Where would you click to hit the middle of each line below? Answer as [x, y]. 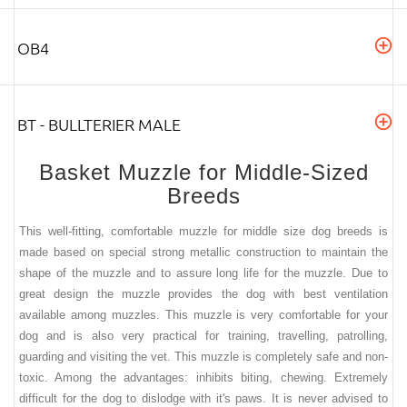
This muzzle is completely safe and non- [281, 357]
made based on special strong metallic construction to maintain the [203, 253]
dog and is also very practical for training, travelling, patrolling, [203, 336]
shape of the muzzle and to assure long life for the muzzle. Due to [203, 273]
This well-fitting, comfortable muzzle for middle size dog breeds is [203, 232]
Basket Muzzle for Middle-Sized [203, 172]
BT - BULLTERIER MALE [99, 124]
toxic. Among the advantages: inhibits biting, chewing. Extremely [203, 378]
